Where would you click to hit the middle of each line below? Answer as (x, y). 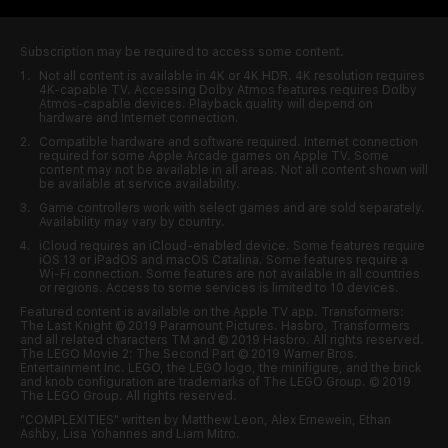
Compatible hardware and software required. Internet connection (228, 141)
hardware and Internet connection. (139, 117)
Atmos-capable (85, 103)
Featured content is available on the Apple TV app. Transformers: (212, 311)
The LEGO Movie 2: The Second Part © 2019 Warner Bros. (189, 353)
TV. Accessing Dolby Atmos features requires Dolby (262, 89)
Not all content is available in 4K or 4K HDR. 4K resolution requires (232, 75)
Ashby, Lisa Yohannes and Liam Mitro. (130, 433)
